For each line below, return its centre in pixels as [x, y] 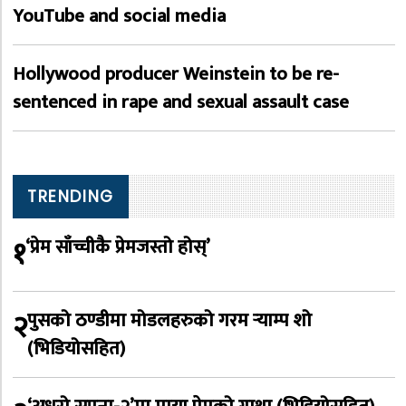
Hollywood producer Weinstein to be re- [176, 74]
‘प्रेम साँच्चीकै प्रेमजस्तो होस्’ [118, 247]
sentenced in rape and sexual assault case [181, 102]
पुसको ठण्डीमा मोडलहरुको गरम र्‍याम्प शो [169, 321]
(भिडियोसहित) [76, 349]
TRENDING [71, 197]
